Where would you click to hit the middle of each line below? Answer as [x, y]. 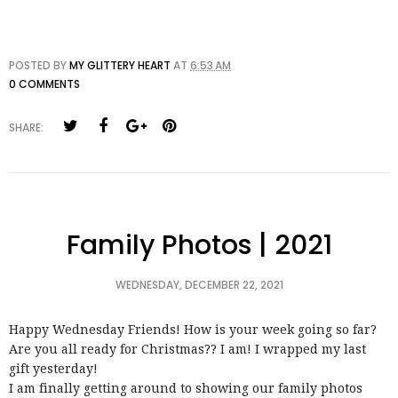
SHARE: [26, 127]
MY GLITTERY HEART [120, 65]
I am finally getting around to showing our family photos [186, 388]
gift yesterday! [55, 368]
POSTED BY [39, 65]
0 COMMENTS [44, 84]
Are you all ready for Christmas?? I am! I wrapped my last [187, 349]
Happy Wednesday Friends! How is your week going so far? [193, 329]
